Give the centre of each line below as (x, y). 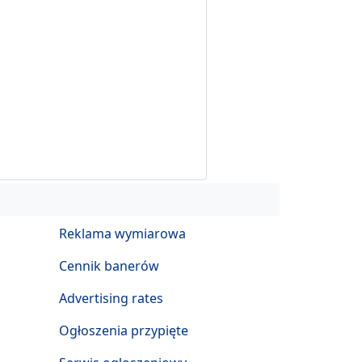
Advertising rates (111, 298)
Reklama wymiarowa (122, 234)
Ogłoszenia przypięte (124, 330)
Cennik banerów (109, 266)
